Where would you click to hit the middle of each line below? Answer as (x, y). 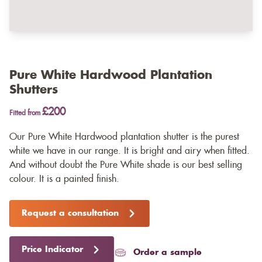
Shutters (34, 90)
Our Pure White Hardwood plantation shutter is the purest (124, 137)
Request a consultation (70, 214)
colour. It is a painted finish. (64, 179)
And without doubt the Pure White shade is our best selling (126, 165)
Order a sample (168, 253)
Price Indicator (52, 250)
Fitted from (26, 113)
